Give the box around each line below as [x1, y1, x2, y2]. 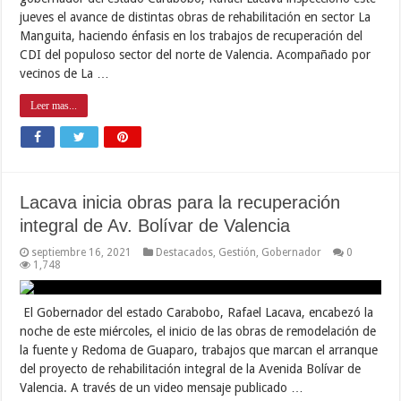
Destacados [156, 245, 214, 259]
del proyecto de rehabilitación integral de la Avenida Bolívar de [20, 361, 362, 376]
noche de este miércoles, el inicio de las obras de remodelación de [20, 323, 377, 338]
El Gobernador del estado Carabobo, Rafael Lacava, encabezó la [20, 304, 374, 320]
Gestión [218, 245, 257, 259]
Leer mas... [30, 98, 78, 112]
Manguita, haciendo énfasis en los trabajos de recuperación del [20, 28, 363, 43]
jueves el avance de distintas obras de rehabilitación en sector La [20, 9, 371, 24]
